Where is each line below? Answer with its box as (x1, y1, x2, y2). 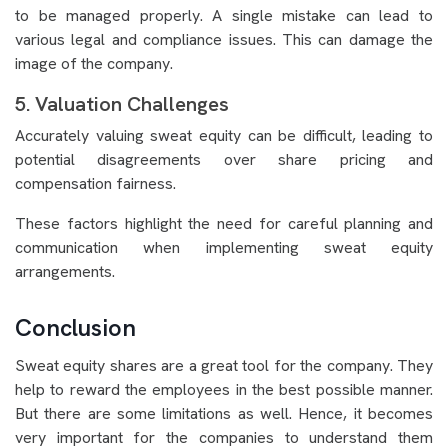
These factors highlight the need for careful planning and (15, 213, 433, 235)
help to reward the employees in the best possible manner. (15, 379, 433, 401)
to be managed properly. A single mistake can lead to (15, 5, 433, 27)
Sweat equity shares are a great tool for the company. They (15, 355, 433, 377)
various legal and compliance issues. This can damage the (15, 29, 433, 51)
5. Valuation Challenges (15, 91, 229, 118)
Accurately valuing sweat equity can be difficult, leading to (15, 125, 433, 147)
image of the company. (15, 53, 173, 75)
